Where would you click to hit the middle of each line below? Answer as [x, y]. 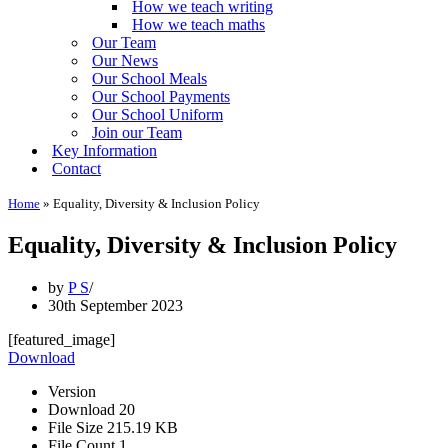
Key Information [104, 150]
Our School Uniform [157, 114]
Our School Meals [149, 78]
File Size [77, 427]
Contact [76, 168]
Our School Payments [161, 96]
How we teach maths [198, 24]
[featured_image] [61, 339]
